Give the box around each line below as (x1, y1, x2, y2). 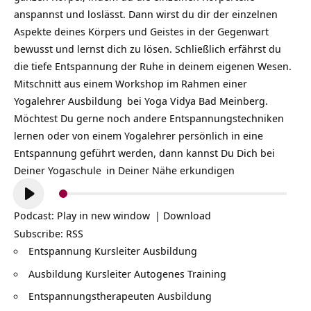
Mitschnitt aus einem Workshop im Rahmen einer (14, 76, 247, 90)
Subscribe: (14, 226, 66, 240)
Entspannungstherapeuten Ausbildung (28, 289, 212, 303)
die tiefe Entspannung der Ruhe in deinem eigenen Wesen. (14, 59, 292, 73)
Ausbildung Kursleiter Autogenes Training (28, 266, 226, 280)
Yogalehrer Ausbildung (14, 94, 122, 108)
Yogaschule (48, 163, 101, 177)
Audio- (13, 180, 44, 194)
